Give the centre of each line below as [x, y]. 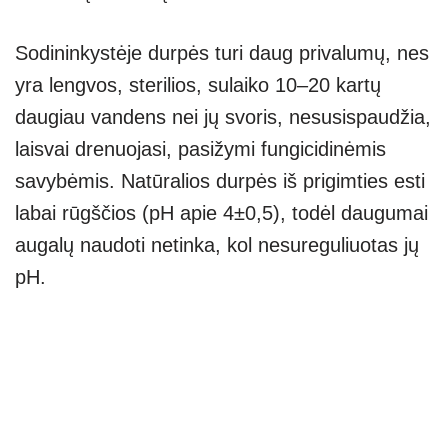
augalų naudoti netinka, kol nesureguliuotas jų [217, 244]
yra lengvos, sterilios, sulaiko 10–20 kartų [198, 84]
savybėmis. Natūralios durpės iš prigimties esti [220, 180]
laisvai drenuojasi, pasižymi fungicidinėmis [200, 148]
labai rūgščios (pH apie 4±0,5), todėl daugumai [221, 212]
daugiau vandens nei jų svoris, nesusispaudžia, [223, 116]
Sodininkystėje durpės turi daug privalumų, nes [222, 52]
